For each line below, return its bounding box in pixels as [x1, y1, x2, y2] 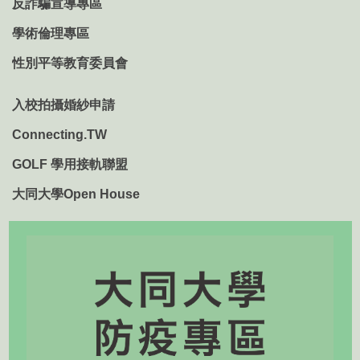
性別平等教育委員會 [12, 56, 128, 71]
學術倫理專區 [12, 27, 89, 41]
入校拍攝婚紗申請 [12, 98, 115, 112]
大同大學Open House [12, 187, 140, 202]
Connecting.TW [12, 128, 107, 142]
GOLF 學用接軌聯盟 [12, 157, 128, 172]
